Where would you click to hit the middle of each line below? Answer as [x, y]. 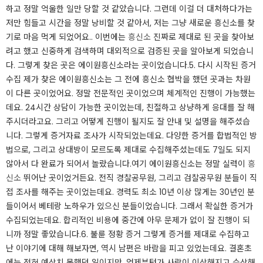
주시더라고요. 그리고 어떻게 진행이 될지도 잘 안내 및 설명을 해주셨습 [128, 122]
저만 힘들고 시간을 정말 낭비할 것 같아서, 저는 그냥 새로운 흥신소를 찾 [130, 23]
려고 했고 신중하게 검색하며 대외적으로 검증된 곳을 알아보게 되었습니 [130, 51]
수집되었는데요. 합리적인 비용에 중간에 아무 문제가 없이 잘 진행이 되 [128, 220]
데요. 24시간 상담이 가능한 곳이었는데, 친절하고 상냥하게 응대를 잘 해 [130, 107]
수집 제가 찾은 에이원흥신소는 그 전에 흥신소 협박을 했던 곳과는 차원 [128, 79]
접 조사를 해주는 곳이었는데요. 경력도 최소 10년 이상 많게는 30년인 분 [130, 192]
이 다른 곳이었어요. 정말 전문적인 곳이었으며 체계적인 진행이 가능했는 [131, 93]
